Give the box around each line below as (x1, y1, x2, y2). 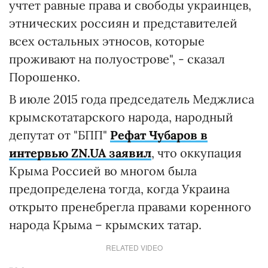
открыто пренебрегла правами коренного (9, 199, 251, 214)
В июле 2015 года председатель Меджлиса (9, 92, 254, 106)
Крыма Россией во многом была (9, 163, 197, 178)
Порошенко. (9, 69, 80, 84)
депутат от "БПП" (9, 127, 110, 142)
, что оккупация (151, 145, 242, 160)
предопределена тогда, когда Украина (9, 181, 230, 196)
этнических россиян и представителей (9, 16, 237, 31)
